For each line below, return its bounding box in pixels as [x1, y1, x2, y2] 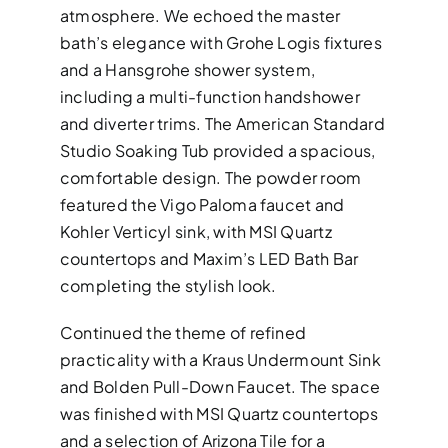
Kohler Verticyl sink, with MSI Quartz [60, 221, 332, 243]
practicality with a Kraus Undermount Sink [60, 349, 381, 371]
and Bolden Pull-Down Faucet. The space [60, 376, 381, 398]
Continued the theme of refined [60, 322, 307, 344]
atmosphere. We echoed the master [60, 5, 341, 27]
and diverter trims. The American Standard [60, 113, 385, 135]
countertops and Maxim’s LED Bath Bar [60, 248, 359, 270]
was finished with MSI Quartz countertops [60, 403, 379, 425]
